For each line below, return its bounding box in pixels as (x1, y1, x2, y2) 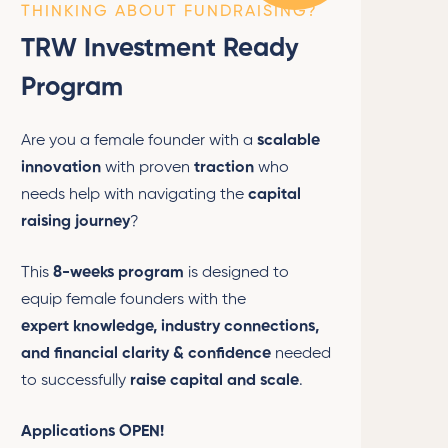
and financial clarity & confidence (21, 345, 271, 362)
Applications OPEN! (21, 423, 164, 440)
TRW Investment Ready (21, 35, 299, 62)
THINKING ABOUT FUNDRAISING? (21, 3, 318, 20)
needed (271, 345, 331, 362)
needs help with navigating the (21, 186, 248, 203)
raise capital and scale (130, 372, 299, 389)
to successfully (21, 372, 130, 389)
